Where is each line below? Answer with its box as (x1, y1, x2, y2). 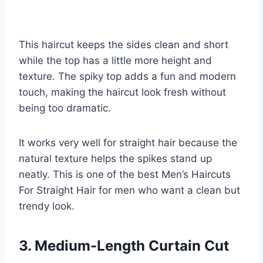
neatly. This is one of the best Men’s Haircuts (19, 168, 231, 180)
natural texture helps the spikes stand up (19, 152, 212, 164)
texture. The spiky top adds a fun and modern (19, 70, 236, 82)
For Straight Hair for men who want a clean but (19, 184, 240, 196)
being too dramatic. (19, 102, 111, 114)
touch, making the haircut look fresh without (19, 86, 226, 98)
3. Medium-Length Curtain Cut (19, 237, 229, 254)
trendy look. (19, 200, 75, 212)
